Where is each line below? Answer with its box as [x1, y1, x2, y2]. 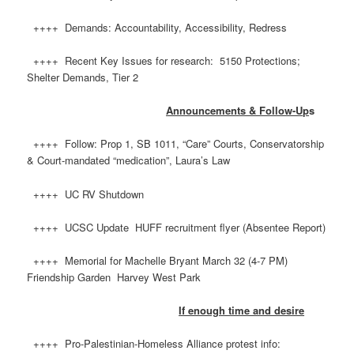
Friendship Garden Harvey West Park [27, 269, 201, 284]
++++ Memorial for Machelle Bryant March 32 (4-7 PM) [27, 252, 288, 268]
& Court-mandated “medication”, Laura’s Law [27, 153, 231, 168]
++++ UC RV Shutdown [27, 186, 145, 201]
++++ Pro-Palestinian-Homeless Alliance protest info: [27, 336, 281, 352]
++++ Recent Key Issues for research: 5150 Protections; [27, 53, 301, 69]
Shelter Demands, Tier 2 [27, 70, 139, 85]
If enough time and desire [179, 302, 305, 318]
